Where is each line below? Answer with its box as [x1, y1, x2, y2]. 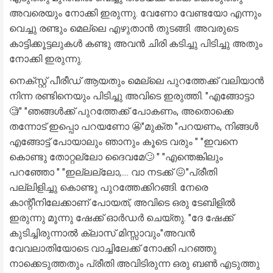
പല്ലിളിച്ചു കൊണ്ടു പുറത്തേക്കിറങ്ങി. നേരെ [9, 182, 208, 193]
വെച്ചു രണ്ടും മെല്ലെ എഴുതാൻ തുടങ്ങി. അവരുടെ [9, 23, 238, 34]
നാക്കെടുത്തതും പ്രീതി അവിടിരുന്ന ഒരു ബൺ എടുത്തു [9, 258, 260, 269]
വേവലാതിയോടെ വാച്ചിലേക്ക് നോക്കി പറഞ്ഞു [9, 243, 216, 254]
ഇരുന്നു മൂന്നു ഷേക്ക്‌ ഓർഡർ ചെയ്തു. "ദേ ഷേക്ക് [9, 212, 233, 224]
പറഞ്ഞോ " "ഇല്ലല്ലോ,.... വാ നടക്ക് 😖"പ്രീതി [9, 166, 217, 178]
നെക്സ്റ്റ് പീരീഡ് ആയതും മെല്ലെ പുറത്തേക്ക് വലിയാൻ [9, 75, 264, 87]
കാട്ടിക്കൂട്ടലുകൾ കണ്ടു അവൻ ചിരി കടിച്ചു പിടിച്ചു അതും [9, 38, 263, 49]
